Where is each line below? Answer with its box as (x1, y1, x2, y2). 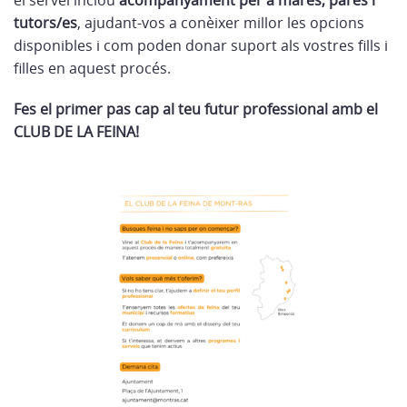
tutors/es (14, 13, 77, 33)
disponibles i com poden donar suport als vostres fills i (14, 35, 388, 55)
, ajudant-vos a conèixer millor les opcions (77, 13, 364, 33)
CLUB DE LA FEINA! (14, 122, 139, 142)
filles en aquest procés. (14, 58, 171, 78)
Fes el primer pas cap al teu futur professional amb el (14, 99, 378, 119)
